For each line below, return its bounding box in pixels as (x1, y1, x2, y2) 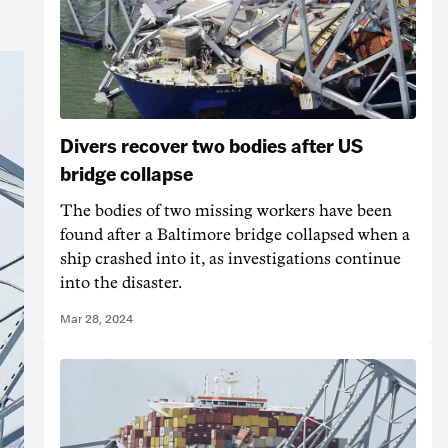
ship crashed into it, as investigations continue (60, 251, 401, 268)
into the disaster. (60, 275, 182, 292)
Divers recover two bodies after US (60, 132, 363, 159)
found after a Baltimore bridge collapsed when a (60, 227, 410, 244)
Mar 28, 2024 (60, 312, 133, 327)
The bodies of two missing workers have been (60, 203, 392, 220)
